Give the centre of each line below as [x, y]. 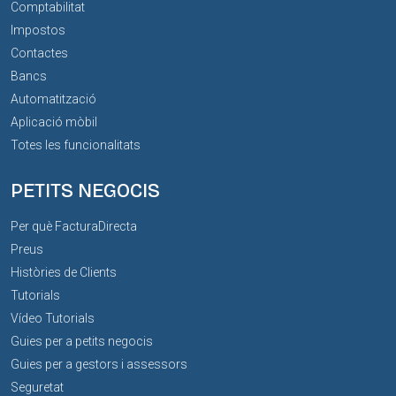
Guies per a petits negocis [82, 342]
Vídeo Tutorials [53, 319]
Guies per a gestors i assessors [99, 365]
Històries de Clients [64, 273]
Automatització [53, 99]
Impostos [38, 30]
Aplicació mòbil [54, 122]
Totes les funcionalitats [76, 145]
